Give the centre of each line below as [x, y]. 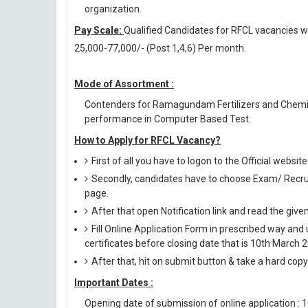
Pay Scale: [99, 30]
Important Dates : [114, 283]
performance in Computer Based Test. [168, 119]
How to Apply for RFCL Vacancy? [147, 140]
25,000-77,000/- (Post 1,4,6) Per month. [160, 48]
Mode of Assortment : [124, 84]
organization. [113, 9]
